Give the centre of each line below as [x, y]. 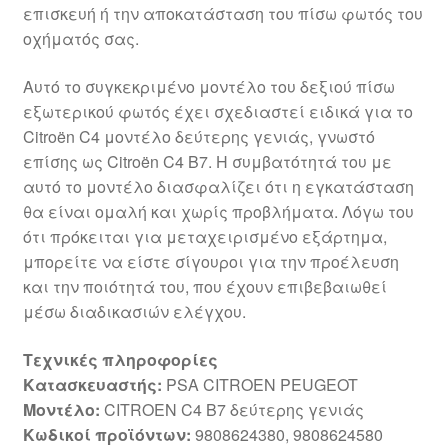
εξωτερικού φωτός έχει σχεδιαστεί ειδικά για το [217, 111]
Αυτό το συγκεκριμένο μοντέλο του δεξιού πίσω [208, 86]
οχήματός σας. [80, 39]
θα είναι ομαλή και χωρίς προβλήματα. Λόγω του [218, 211]
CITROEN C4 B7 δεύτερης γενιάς [231, 409]
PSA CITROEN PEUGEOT [259, 384]
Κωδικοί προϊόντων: [106, 434]
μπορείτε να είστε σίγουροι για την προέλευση [210, 261]
